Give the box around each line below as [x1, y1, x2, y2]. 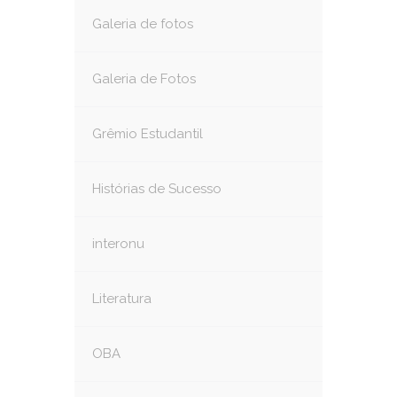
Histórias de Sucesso [92, 181, 222, 197]
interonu [92, 236, 144, 252]
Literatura [92, 291, 152, 307]
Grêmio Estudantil [92, 126, 203, 142]
